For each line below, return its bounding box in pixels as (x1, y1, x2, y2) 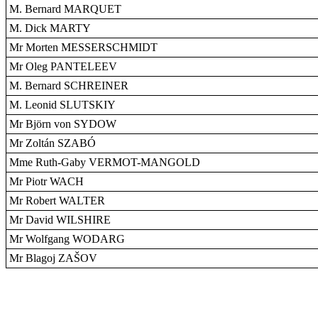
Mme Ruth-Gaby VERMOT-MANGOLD (9, 156, 200, 168)
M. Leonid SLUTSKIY (9, 99, 116, 111)
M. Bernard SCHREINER (9, 79, 128, 92)
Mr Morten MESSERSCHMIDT (9, 41, 158, 53)
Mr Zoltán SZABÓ (9, 137, 96, 149)
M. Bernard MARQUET (9, 3, 121, 15)
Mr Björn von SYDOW (9, 118, 116, 130)
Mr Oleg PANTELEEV (9, 60, 117, 72)
